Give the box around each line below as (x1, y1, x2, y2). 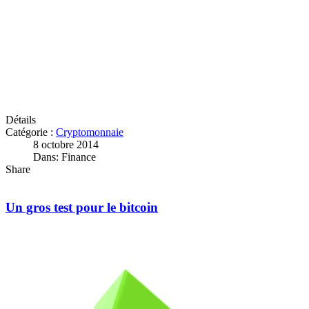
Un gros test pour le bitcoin (6, 199, 158, 215)
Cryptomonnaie (56, 126, 123, 138)
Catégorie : (6, 126, 56, 138)
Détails (6, 114, 36, 126)
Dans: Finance (33, 151, 96, 163)
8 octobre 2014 (33, 139, 99, 150)
